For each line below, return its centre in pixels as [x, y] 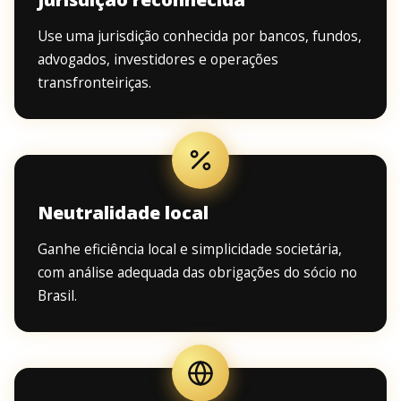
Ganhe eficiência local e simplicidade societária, [190, 249]
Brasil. [57, 296]
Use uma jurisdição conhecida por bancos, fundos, [200, 36]
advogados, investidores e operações [158, 60]
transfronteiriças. [94, 83]
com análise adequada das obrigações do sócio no [197, 273]
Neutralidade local [123, 213]
